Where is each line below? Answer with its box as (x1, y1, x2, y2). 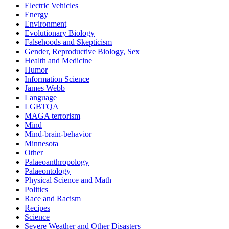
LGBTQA (25, 102, 59, 111)
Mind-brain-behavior (25, 129, 91, 139)
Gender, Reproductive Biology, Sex (25, 47, 140, 56)
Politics (25, 185, 48, 194)
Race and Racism (25, 194, 81, 203)
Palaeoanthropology (25, 157, 89, 166)
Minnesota (25, 139, 58, 148)
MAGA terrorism (25, 111, 80, 120)
